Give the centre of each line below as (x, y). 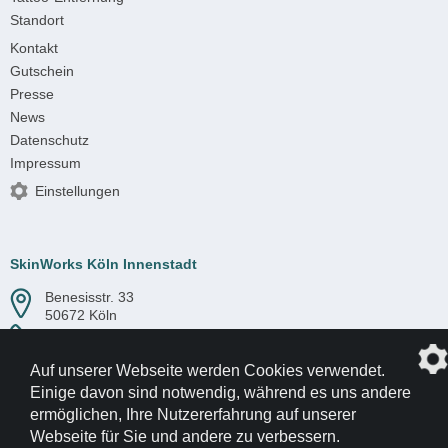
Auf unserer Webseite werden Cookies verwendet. (207, 370)
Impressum (45, 163)
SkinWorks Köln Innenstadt (103, 264)
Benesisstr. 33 (89, 297)
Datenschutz (49, 140)
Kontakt (34, 48)
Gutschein (42, 71)
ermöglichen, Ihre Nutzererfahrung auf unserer (193, 414)
